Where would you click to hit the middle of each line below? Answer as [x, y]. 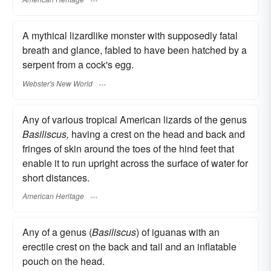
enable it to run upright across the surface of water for [135, 163]
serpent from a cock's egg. [78, 65]
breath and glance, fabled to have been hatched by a [135, 50]
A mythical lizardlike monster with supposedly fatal [130, 36]
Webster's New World [57, 83]
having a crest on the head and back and [157, 134]
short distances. [56, 177]
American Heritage [53, 195]
